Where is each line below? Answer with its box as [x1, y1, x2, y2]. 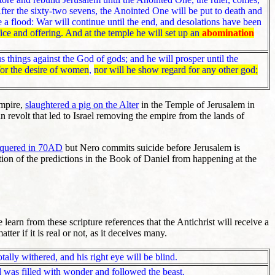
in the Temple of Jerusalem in [139, 99, 255, 110]
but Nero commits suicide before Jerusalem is [63, 142, 240, 153]
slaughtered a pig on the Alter [25, 99, 139, 110]
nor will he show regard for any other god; [94, 64, 258, 76]
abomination [202, 28, 254, 39]
